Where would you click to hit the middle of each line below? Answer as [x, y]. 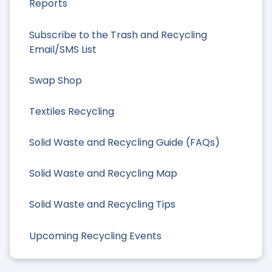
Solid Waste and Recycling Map [103, 174]
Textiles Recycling [72, 111]
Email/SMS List [63, 49]
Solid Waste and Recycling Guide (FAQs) [124, 143]
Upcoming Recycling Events [95, 236]
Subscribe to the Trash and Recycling [118, 35]
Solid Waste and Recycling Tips [102, 205]
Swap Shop [56, 80]
